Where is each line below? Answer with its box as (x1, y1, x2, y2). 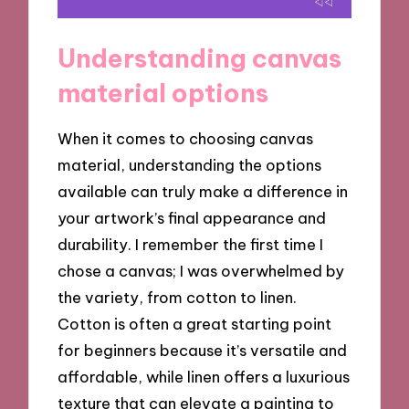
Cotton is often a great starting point (58, 313, 332, 333)
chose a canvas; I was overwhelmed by (58, 260, 345, 280)
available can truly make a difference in (58, 181, 349, 201)
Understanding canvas (58, 41, 342, 74)
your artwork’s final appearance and (58, 207, 327, 227)
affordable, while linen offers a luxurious (58, 366, 351, 386)
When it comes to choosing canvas (58, 128, 314, 148)
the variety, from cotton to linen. (58, 287, 298, 307)
